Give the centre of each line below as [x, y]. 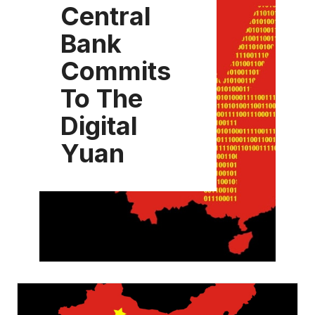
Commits [116, 71]
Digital [99, 126]
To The [102, 98]
